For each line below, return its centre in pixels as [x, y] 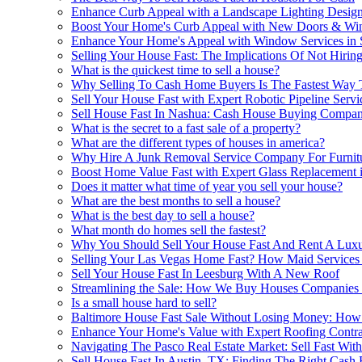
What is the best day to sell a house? [163, 216]
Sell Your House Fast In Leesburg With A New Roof [205, 274]
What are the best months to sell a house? [176, 201]
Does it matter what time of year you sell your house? [207, 187]
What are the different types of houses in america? [198, 143]
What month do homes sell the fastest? [168, 230]
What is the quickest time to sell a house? [175, 70]
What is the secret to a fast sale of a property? [186, 128]
